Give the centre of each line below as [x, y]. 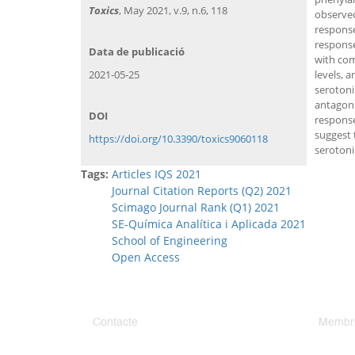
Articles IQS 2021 [157, 174]
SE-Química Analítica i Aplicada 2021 [209, 223]
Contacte [115, 322]
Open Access [146, 257]
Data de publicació [137, 51]
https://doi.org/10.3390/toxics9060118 [178, 138]
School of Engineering [170, 240]
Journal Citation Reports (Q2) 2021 [203, 190]
